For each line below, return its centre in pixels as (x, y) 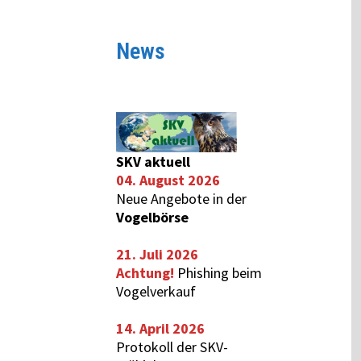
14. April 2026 (161, 328)
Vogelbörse (153, 217)
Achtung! (147, 273)
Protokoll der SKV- (172, 347)
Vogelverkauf (156, 291)
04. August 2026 (168, 180)
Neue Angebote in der (182, 199)
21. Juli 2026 (158, 254)
